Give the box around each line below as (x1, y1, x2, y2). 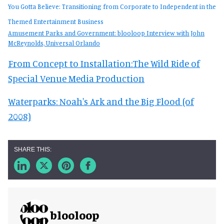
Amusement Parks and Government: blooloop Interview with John (8, 29, 204, 37)
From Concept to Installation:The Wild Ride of (8, 57, 200, 69)
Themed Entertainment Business (8, 17, 103, 25)
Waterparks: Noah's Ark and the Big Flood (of (8, 95, 194, 107)
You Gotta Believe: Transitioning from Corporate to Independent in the (8, 2, 216, 10)
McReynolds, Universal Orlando (8, 39, 100, 47)
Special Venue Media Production (8, 72, 144, 84)
